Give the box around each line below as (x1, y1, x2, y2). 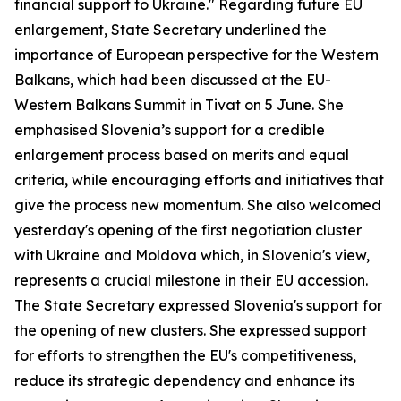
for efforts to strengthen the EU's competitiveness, (14, 346, 356, 364)
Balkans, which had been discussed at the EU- (14, 71, 331, 89)
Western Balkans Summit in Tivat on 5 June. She (14, 96, 344, 114)
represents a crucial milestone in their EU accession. (14, 271, 368, 289)
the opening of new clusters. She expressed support (14, 321, 367, 339)
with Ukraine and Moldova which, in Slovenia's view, (14, 246, 370, 264)
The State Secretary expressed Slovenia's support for (14, 296, 382, 314)
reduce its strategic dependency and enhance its (14, 371, 354, 389)
